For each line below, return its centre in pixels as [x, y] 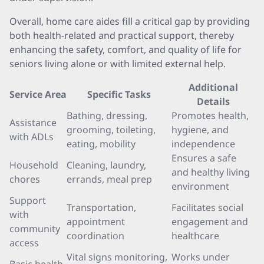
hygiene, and [200, 130]
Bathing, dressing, [107, 115]
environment [200, 186]
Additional [213, 87]
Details [213, 101]
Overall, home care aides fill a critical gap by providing [130, 21]
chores [25, 179]
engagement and [210, 222]
